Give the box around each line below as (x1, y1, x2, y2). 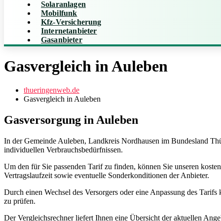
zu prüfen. (4, 197, 36, 205)
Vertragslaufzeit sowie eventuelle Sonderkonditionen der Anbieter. (4, 171, 209, 180)
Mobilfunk (41, 9, 77, 18)
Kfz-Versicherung (41, 18, 102, 27)
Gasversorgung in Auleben (4, 113, 138, 127)
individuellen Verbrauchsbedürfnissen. (4, 146, 123, 154)
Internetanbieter (41, 27, 97, 36)
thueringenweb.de (24, 86, 79, 95)
